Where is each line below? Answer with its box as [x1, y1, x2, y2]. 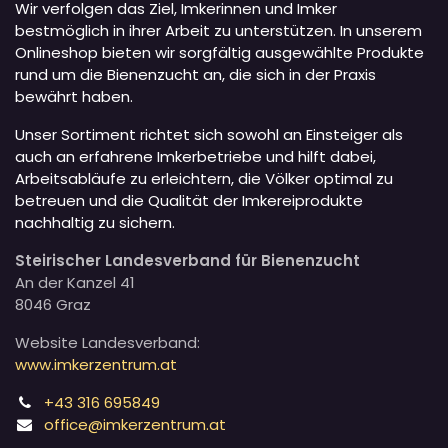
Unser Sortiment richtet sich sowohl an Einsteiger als [15, 124, 403, 145]
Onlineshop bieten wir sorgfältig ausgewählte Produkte [15, 42, 424, 63]
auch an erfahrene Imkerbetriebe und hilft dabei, [15, 146, 376, 167]
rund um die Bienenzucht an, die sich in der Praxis [15, 64, 376, 85]
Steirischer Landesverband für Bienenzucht [15, 250, 360, 271]
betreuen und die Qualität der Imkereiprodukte [15, 190, 363, 211]
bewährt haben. [15, 86, 133, 107]
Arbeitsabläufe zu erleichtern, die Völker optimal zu [15, 168, 393, 189]
